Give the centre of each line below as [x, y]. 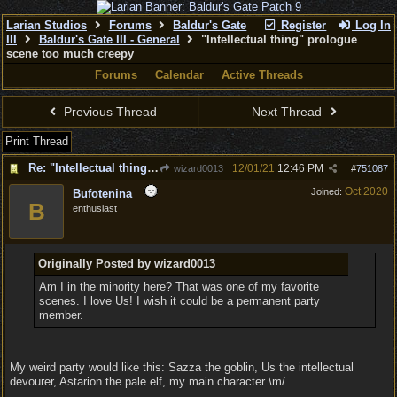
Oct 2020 [366, 191]
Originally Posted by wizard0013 [126, 264]
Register [302, 25]
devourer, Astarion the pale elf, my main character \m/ [148, 381]
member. [61, 315]
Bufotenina [102, 194]
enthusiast [95, 208]
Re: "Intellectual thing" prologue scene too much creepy [153, 168]
